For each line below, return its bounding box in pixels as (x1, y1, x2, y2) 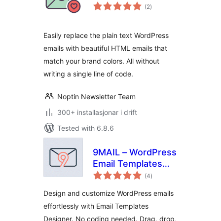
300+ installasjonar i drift (57, 108, 137, 116)
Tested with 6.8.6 (57, 124, 114, 132)
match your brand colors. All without (43, 57, 159, 65)
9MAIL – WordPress (93, 147, 177, 157)
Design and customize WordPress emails (43, 189, 174, 197)
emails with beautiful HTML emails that (43, 44, 167, 52)
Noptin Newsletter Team (57, 92, 136, 101)
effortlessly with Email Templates (43, 202, 148, 210)
